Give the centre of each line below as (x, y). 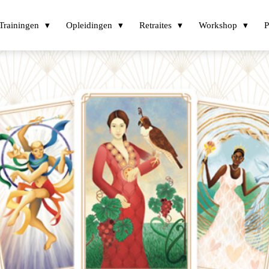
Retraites (156, 25)
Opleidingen (89, 25)
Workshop (218, 25)
